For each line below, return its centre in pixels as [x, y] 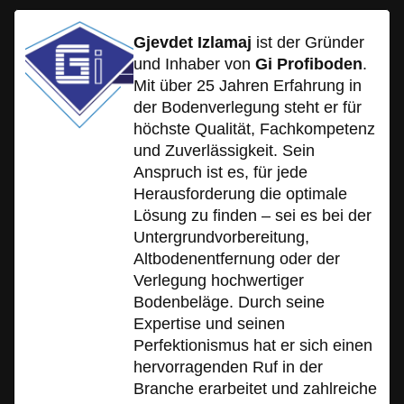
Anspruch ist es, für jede [220, 172]
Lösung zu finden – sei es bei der [252, 215]
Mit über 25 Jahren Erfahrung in [248, 85]
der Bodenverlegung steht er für [248, 107]
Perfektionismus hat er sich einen [253, 345]
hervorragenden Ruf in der [228, 367]
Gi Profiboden [309, 64]
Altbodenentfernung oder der [237, 258]
